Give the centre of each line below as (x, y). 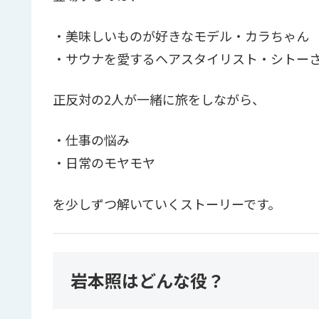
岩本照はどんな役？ (147, 280)
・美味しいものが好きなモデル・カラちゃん (181, 35)
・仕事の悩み (91, 140)
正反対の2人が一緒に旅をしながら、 (159, 99)
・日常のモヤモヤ (104, 163)
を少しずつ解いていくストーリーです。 (167, 203)
